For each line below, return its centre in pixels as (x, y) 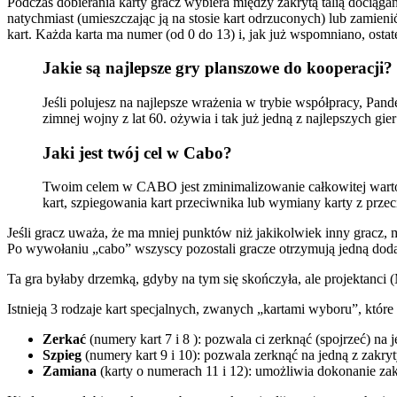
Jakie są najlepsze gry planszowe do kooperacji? (218, 68)
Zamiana (70, 371)
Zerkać (64, 339)
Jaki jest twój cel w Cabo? (137, 152)
